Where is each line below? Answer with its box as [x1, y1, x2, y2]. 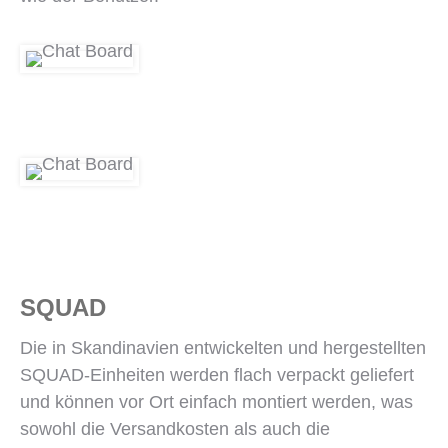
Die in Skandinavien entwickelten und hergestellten [20, 338, 426, 358]
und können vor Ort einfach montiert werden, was [20, 392, 413, 412]
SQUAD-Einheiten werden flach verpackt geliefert [20, 365, 414, 385]
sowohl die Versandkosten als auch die [20, 419, 330, 439]
